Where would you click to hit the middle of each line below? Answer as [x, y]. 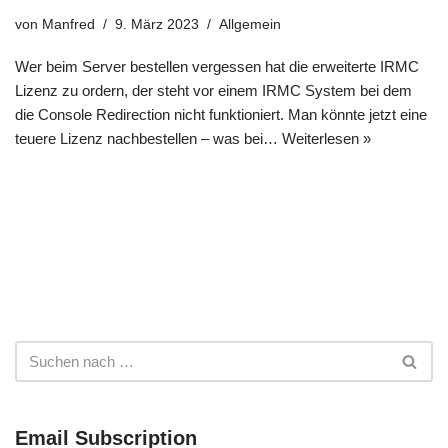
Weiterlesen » [326, 139]
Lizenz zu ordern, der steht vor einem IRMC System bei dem [213, 91]
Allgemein [250, 25]
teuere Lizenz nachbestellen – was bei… [148, 139]
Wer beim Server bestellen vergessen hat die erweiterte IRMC [217, 67]
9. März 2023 [157, 25]
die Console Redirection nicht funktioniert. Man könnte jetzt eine [221, 115]
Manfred [68, 25]
